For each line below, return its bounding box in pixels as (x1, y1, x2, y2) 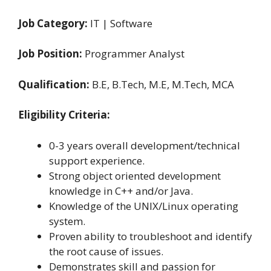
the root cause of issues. (49, 244, 163, 258)
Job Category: (18, 16, 88, 30)
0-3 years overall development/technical (49, 138, 240, 152)
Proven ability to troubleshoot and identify (49, 229, 252, 243)
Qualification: (18, 77, 90, 91)
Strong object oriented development (49, 168, 221, 183)
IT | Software (88, 16, 152, 30)
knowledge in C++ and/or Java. (49, 183, 193, 198)
